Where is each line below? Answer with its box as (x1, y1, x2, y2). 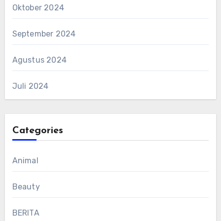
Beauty (12, 182, 40, 192)
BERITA (12, 208, 39, 218)
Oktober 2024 (12, 3, 64, 13)
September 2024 (12, 29, 76, 39)
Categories (12, 126, 63, 136)
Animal (12, 156, 38, 166)
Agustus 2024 (12, 55, 67, 65)
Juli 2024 (12, 81, 49, 91)
